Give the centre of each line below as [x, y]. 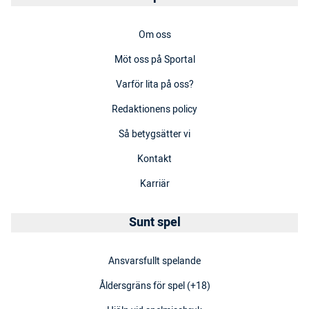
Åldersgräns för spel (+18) [154, 286]
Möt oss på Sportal [154, 60]
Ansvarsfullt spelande [154, 261]
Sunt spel [154, 223]
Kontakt [154, 159]
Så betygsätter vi [154, 134]
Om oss [154, 35]
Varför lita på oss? [154, 85]
